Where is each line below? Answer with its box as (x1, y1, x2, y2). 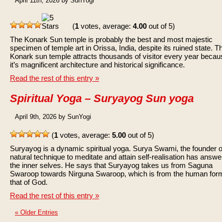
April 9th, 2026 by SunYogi (15, 113, 91, 120)
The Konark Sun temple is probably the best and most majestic (10, 35, 213, 44)
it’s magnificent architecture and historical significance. (10, 60, 185, 69)
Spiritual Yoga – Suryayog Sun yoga (10, 92, 194, 105)
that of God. (10, 178, 48, 186)
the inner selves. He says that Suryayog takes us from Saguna (10, 161, 213, 169)
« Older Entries (15, 209, 58, 216)
